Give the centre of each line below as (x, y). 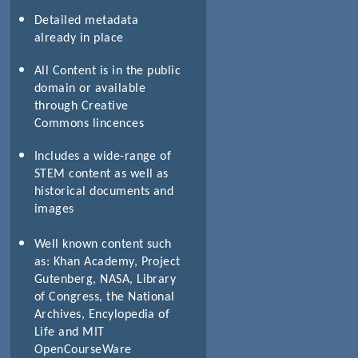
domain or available (90, 88)
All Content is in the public (107, 71)
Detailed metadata (86, 20)
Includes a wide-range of (103, 156)
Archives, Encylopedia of (102, 314)
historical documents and (104, 191)
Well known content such (103, 244)
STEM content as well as (101, 174)
